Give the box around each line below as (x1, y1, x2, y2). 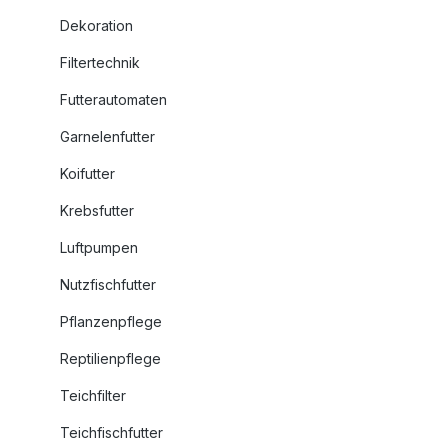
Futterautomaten (60, 91, 167, 108)
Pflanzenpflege (60, 313, 162, 330)
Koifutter (60, 165, 115, 182)
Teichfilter (60, 387, 126, 404)
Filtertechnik (60, 54, 140, 71)
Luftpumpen (60, 239, 138, 256)
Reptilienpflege (60, 350, 161, 367)
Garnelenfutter (60, 128, 155, 145)
